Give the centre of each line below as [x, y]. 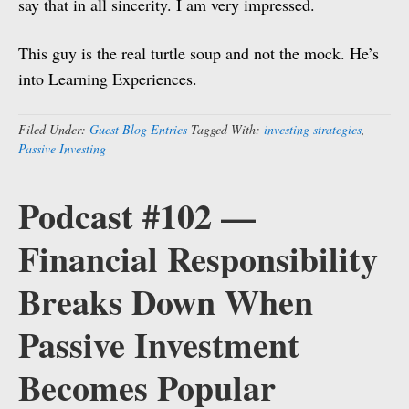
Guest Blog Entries [138, 129]
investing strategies [313, 129]
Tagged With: [227, 129]
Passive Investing [62, 148]
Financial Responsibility [198, 259]
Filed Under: [54, 129]
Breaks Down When [166, 302]
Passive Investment [159, 345]
